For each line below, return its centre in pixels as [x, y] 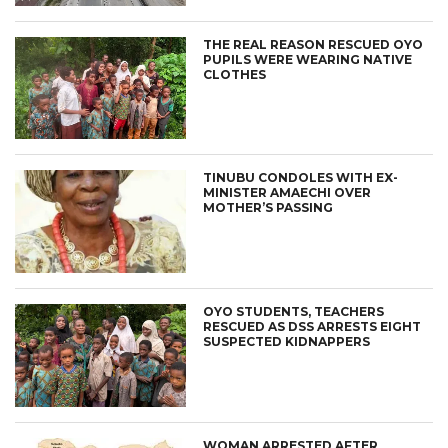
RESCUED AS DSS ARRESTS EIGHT [312, 327]
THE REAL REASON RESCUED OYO [313, 44]
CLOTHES [235, 74]
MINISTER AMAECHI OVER [287, 193]
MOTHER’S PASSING [268, 208]
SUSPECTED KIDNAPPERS [287, 342]
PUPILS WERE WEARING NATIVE [308, 59]
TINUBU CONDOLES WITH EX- [301, 178]
